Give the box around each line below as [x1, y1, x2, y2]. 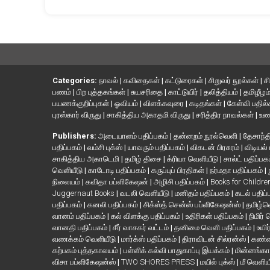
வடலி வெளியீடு [120, 189, 171, 198]
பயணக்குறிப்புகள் [52, 99, 111, 108]
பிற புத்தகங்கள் [77, 87, 127, 97]
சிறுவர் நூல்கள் [209, 76, 260, 86]
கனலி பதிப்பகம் [87, 200, 140, 210]
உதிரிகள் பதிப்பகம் [186, 212, 245, 221]
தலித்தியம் [204, 87, 240, 97]
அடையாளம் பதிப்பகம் [98, 131, 170, 141]
